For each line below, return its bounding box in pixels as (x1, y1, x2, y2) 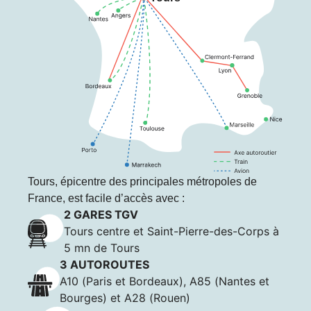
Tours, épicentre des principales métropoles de (28, 175, 257, 188)
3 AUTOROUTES (59, 258, 149, 272)
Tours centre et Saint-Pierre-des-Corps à (64, 224, 280, 239)
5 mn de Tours (64, 241, 140, 255)
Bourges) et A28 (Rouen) (59, 291, 190, 305)
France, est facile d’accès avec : (28, 192, 185, 205)
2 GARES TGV (64, 208, 139, 222)
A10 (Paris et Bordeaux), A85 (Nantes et (59, 274, 269, 289)
